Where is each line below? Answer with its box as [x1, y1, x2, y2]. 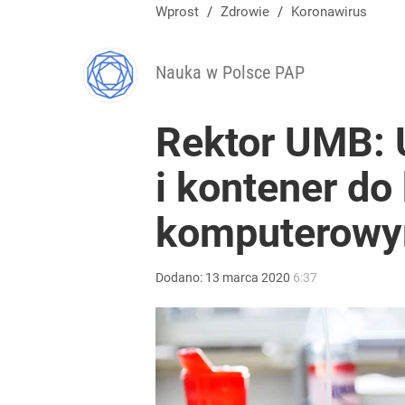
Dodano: [155, 270, 205, 285]
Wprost [155, 4, 199, 20]
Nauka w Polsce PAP [155, 61, 305, 83]
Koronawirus [299, 4, 367, 20]
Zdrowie [229, 4, 269, 20]
